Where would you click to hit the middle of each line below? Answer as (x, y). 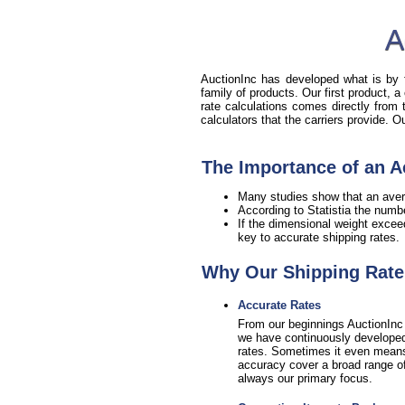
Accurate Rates (279, 306)
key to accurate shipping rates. (319, 237)
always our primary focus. (305, 379)
